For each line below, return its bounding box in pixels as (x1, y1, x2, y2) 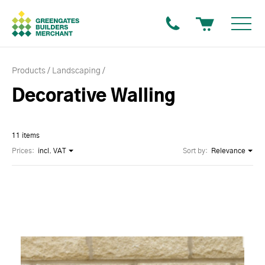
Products (12, 67, 46, 75)
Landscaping (52, 67, 101, 75)
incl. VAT (38, 147, 66, 154)
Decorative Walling (12, 88, 176, 105)
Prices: (12, 147, 34, 154)
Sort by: (183, 147, 208, 154)
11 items (12, 132, 40, 139)
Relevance (211, 147, 245, 154)
